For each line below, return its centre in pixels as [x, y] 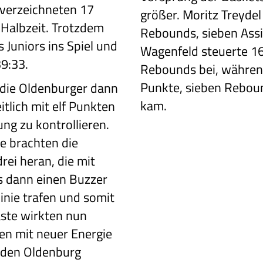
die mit [75, 161]
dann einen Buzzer [55, 179]
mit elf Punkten [72, 106]
